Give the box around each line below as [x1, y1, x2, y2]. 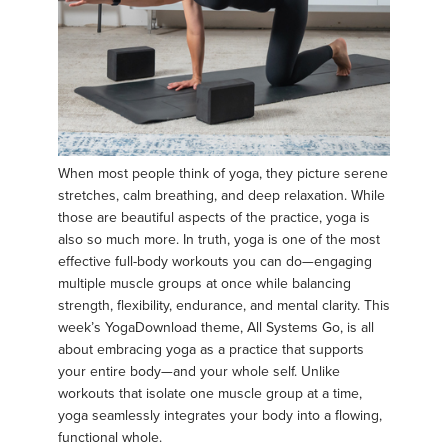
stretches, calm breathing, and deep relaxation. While [58, 186, 385, 204]
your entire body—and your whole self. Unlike [58, 362, 340, 380]
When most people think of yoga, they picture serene [58, 164, 388, 182]
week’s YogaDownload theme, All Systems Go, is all [58, 318, 374, 336]
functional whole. [58, 428, 162, 446]
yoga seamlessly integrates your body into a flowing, [58, 406, 382, 424]
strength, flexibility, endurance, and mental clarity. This [58, 296, 390, 314]
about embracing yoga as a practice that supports [58, 340, 364, 358]
